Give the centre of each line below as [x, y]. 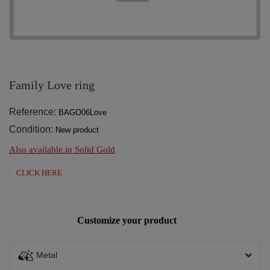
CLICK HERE [39, 172]
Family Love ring [52, 85]
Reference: [33, 111]
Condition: [31, 129]
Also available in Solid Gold [62, 149]
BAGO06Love [83, 112]
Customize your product [127, 220]
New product [77, 130]
